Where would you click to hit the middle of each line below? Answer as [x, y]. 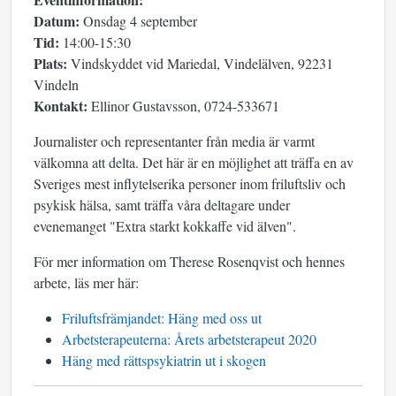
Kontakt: [61, 106]
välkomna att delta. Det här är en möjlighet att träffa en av [194, 162]
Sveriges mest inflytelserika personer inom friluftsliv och [190, 183]
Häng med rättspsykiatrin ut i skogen [164, 360]
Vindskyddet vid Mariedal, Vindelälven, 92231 [200, 63]
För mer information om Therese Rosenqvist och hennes [189, 261]
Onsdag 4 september [138, 21]
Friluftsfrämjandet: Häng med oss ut [162, 318]
